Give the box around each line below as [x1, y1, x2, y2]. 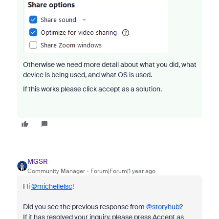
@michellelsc [31, 182, 72, 191]
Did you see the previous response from [22, 202, 146, 211]
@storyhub [146, 202, 179, 211]
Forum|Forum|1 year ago [90, 167, 155, 175]
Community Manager [27, 167, 85, 175]
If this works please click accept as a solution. [22, 85, 162, 93]
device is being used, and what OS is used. [22, 70, 152, 79]
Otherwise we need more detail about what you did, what [22, 60, 197, 69]
